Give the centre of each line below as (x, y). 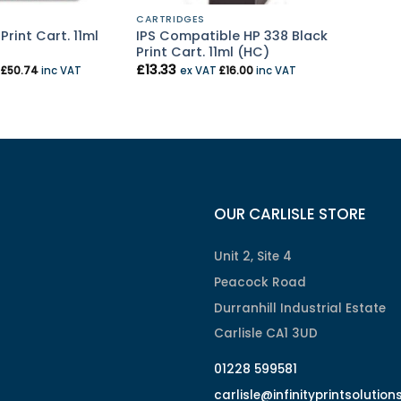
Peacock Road (260, 282)
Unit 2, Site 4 (253, 257)
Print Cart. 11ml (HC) (203, 51)
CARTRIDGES (171, 19)
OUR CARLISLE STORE (290, 214)
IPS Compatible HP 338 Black (232, 35)
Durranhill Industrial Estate (300, 308)
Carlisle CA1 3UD (266, 334)
